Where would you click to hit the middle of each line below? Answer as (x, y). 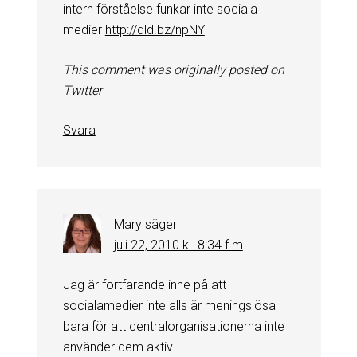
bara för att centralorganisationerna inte (173, 326)
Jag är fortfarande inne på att (144, 284)
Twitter (82, 90)
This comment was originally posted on (173, 69)
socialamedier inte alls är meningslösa (169, 305)
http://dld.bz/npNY (155, 29)
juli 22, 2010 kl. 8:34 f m (178, 245)
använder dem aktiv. (119, 347)
